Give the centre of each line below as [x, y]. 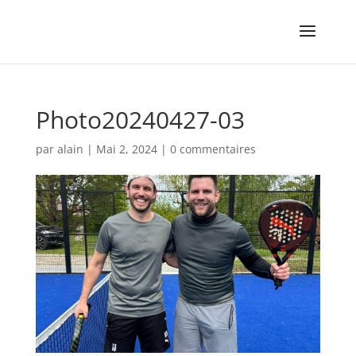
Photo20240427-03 [140, 120]
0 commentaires [213, 149]
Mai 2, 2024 [126, 149]
